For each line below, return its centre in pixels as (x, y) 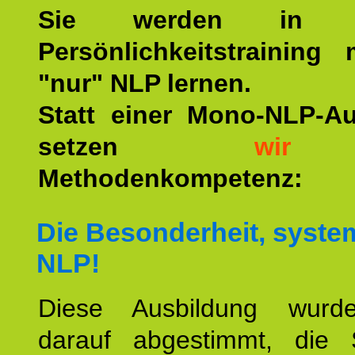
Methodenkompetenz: (170, 178)
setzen (146, 147)
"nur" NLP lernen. (145, 83)
